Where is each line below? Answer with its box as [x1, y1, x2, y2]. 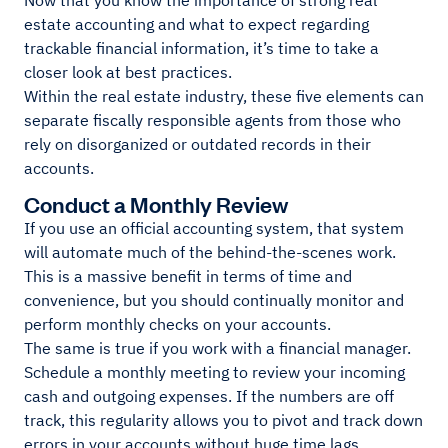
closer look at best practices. [24, 62, 232, 83]
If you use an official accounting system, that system [24, 218, 404, 239]
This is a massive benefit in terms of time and [24, 266, 352, 287]
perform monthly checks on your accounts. [24, 314, 331, 335]
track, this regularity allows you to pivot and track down [24, 410, 423, 431]
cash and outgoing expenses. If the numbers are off [24, 386, 394, 407]
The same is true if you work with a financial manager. [24, 338, 411, 359]
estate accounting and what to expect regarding [24, 14, 369, 35]
